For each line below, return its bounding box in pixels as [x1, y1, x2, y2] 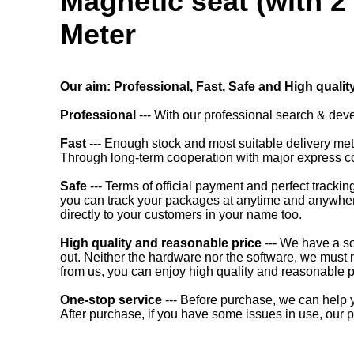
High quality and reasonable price [60, 236, 262, 250]
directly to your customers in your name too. [60, 208, 302, 221]
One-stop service [60, 293, 162, 307]
